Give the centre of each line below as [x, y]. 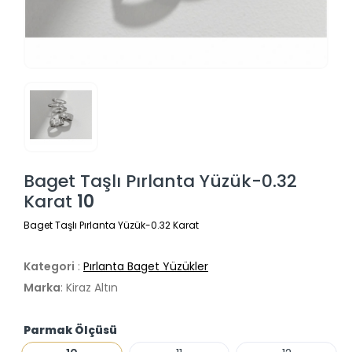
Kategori [49, 267]
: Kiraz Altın [89, 288]
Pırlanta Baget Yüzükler [146, 267]
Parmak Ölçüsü [70, 330]
